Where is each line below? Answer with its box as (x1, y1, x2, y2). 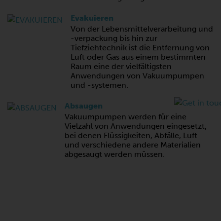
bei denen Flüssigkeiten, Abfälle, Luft (65, 131, 197, 141)
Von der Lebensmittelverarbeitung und (71, 24, 213, 34)
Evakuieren (71, 13, 113, 23)
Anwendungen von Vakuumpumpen (71, 71, 204, 81)
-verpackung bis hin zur (71, 34, 157, 43)
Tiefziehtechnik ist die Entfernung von (71, 43, 210, 53)
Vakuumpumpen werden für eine (65, 112, 186, 122)
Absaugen (65, 101, 103, 111)
